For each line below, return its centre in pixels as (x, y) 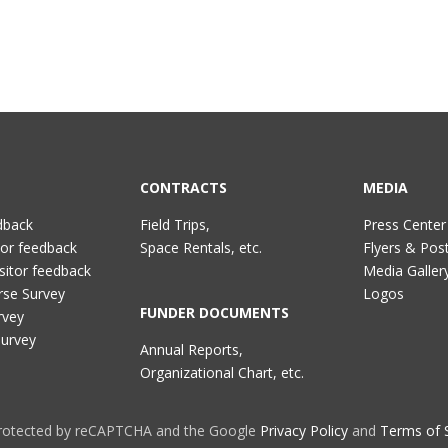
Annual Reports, (192, 349)
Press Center (404, 224)
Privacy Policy (304, 430)
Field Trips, (175, 224)
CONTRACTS (184, 187)
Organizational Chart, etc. (222, 372)
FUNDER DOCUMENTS (215, 312)
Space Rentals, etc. (201, 247)
